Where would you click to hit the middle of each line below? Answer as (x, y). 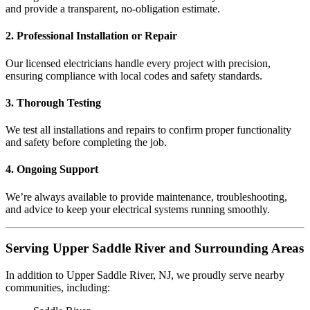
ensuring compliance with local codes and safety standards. (134, 75)
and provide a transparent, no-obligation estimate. (113, 9)
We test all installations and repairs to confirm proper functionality (148, 130)
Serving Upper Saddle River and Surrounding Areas (155, 248)
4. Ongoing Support (52, 170)
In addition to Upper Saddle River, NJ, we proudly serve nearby (145, 275)
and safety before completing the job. (86, 143)
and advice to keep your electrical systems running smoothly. (138, 209)
